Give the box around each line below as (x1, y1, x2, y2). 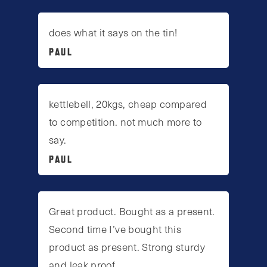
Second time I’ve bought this (49, 222, 182, 237)
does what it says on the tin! (49, 24, 178, 39)
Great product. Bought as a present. (49, 204, 215, 219)
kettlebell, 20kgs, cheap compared (49, 96, 207, 111)
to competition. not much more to (49, 114, 202, 129)
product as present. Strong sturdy (49, 240, 206, 254)
